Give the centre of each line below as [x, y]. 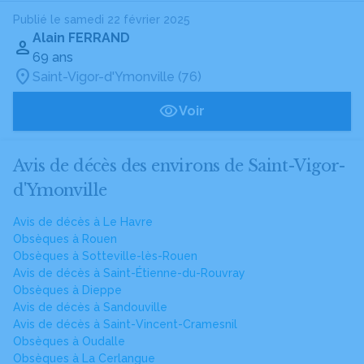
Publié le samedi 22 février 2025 [102, 19]
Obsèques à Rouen [65, 239]
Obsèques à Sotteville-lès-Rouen [105, 256]
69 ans [53, 57]
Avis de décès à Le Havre [83, 222]
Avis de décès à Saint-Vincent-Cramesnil [125, 324]
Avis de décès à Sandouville [90, 307]
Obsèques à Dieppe [67, 290]
